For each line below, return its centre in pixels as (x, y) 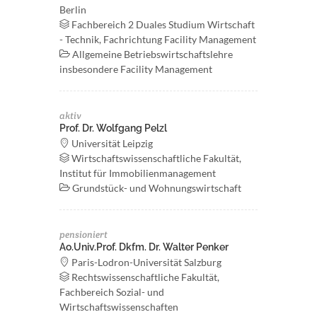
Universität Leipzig (111, 143)
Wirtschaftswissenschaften (119, 307)
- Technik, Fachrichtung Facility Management (158, 39)
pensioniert (83, 235)
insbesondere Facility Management (136, 69)
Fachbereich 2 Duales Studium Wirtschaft (162, 24)
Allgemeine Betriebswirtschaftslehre (151, 54)
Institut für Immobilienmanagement (138, 173)
